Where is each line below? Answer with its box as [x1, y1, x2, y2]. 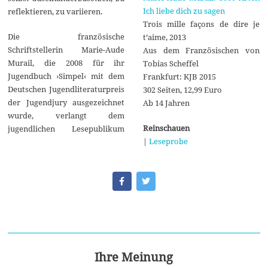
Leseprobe [148, 135, 188, 147]
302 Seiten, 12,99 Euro [142, 84, 222, 95]
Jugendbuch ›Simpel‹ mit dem [8, 70, 125, 81]
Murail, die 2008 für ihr [8, 57, 125, 68]
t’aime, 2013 [142, 31, 186, 42]
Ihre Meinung [95, 248, 173, 265]
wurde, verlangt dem [8, 109, 125, 121]
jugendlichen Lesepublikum [8, 123, 125, 134]
